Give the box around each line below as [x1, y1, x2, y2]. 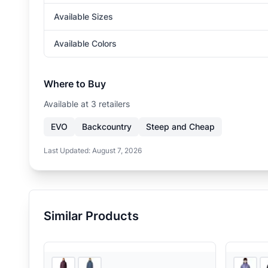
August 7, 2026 [92, 146, 142, 155]
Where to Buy [44, 78, 106, 90]
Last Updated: [44, 146, 92, 155]
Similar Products [44, 209, 139, 223]
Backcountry [82, 121, 132, 132]
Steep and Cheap [146, 121, 215, 132]
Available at [44, 99, 91, 109]
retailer [96, 99, 126, 109]
